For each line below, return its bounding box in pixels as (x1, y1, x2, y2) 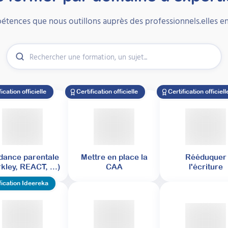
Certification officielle (76, 88, 138, 96)
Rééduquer (185, 153, 226, 162)
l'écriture (188, 162, 223, 172)
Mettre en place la (80, 153, 148, 162)
